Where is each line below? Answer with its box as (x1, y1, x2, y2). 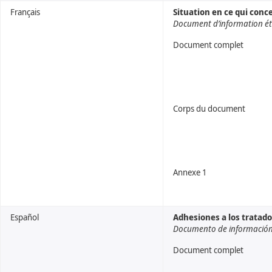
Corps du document (173, 103, 245, 114)
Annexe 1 (173, 166, 207, 178)
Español (10, 211, 39, 223)
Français (10, 6, 40, 18)
